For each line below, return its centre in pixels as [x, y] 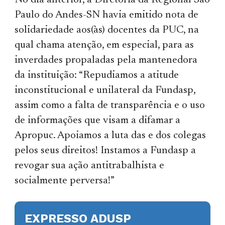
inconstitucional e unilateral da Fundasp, [105, 90]
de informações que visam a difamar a [98, 121]
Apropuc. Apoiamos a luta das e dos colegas [110, 136]
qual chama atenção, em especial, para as [104, 45]
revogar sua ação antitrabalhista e [90, 166]
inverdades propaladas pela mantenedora [106, 60]
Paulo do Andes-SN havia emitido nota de [107, 15]
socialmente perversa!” [65, 181]
